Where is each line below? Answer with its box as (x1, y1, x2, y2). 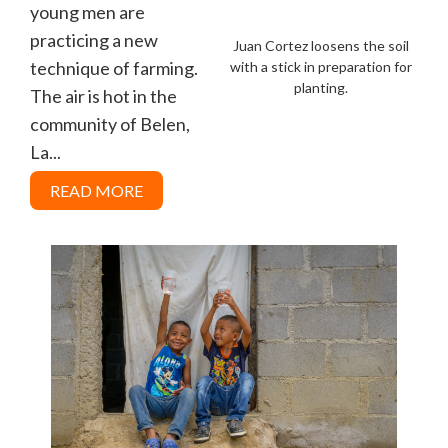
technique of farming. (30, 56, 198, 79)
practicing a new (30, 28, 158, 51)
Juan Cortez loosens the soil (233, 36, 409, 54)
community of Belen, (30, 112, 190, 135)
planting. (294, 78, 348, 96)
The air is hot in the (30, 84, 177, 107)
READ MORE (50, 180, 143, 200)
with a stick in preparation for (230, 57, 412, 75)
